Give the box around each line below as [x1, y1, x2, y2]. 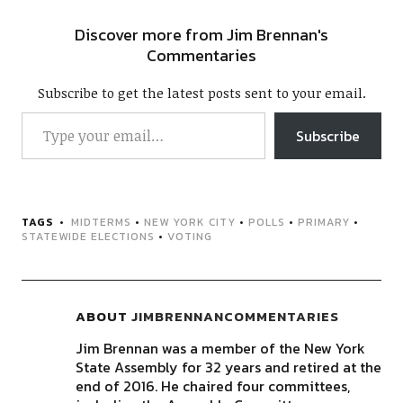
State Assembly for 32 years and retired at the [75, 356, 381, 378]
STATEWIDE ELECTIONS [21, 228, 155, 245]
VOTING [166, 228, 212, 245]
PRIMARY [297, 214, 350, 230]
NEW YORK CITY [143, 214, 236, 230]
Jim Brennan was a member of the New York [75, 337, 365, 359]
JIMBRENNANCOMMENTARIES [130, 306, 339, 327]
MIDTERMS [70, 214, 131, 230]
